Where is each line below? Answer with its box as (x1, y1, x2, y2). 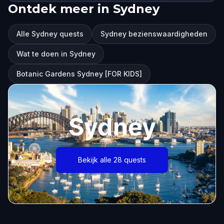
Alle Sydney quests (16, 29, 83, 38)
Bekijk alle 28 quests (78, 155, 146, 164)
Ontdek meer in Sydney (8, 1, 159, 16)
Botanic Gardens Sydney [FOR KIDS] (16, 69, 142, 78)
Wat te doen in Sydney (16, 49, 95, 58)
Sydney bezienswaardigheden (100, 29, 207, 38)
